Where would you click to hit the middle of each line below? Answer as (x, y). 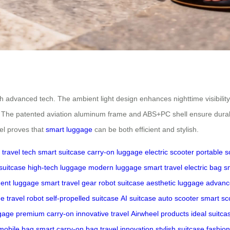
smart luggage (69, 129)
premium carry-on (45, 213)
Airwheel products (160, 213)
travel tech (19, 152)
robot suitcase (121, 183)
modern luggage (115, 167)
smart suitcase (62, 152)
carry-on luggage (115, 152)
